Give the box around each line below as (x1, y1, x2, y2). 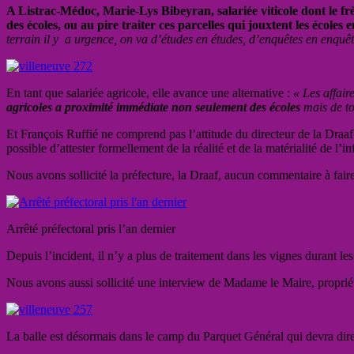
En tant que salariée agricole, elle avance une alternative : (6, 85, 290, 100)
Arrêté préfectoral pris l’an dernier (6, 221, 175, 235)
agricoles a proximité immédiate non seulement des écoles (6, 100, 300, 114)
